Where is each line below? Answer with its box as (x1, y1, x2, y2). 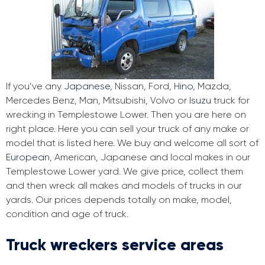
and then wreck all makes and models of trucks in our (6, 180, 242, 192)
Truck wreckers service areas (6, 235, 224, 255)
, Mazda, (193, 80, 231, 92)
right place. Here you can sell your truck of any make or (6, 123, 249, 135)
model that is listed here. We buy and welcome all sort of (6, 137, 258, 149)
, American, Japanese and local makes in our (50, 151, 250, 163)
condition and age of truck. (6, 208, 128, 220)
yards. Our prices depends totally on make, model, (6, 194, 232, 206)
